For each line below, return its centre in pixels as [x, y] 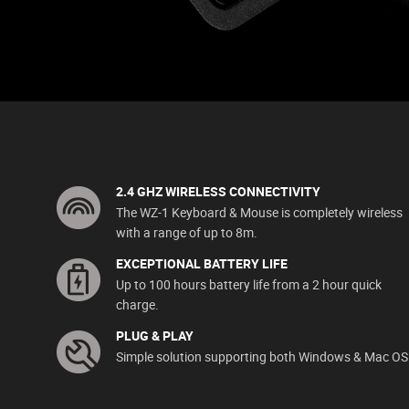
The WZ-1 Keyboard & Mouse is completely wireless [259, 212]
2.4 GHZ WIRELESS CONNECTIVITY [218, 191]
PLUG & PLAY [155, 335]
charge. [137, 304]
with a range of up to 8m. [187, 232]
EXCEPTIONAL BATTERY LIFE [202, 263]
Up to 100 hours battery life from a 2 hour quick [249, 284]
